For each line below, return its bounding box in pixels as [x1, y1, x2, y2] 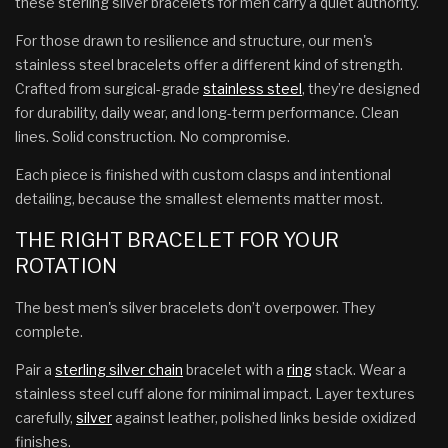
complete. [15, 322, 83, 340]
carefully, [15, 408, 76, 426]
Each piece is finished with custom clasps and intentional [15, 165, 391, 183]
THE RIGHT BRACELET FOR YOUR [15, 228, 339, 253]
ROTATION [15, 254, 117, 279]
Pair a [15, 360, 55, 378]
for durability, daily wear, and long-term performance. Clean [15, 103, 399, 121]
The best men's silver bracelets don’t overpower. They [15, 298, 375, 316]
